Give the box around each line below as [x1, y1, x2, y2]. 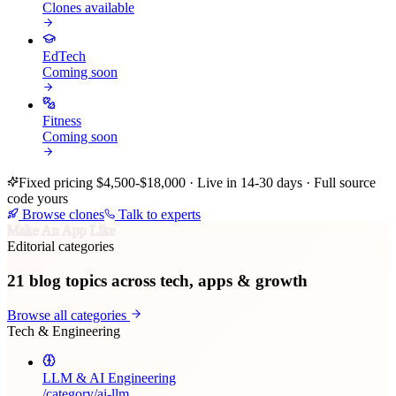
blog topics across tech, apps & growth [25, 271, 308, 291]
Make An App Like [7, 223, 116, 239]
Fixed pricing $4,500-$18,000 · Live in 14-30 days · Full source [19, 175, 376, 191]
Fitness [42, 113, 81, 129]
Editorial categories [7, 239, 114, 255]
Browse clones [19, 207, 104, 223]
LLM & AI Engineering [42, 369, 176, 385]
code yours [7, 191, 68, 207]
